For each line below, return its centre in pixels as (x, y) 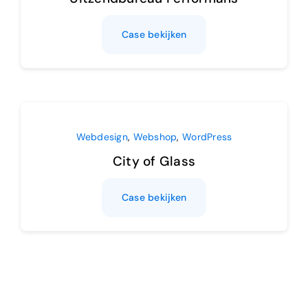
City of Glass (154, 161)
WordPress (207, 136)
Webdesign (102, 136)
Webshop (155, 136)
